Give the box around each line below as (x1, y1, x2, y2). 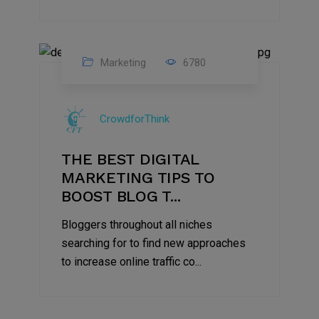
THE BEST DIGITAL (61, 150, 199, 168)
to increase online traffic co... (61, 254, 202, 268)
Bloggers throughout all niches (61, 217, 212, 231)
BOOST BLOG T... (61, 187, 181, 205)
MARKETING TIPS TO (61, 168, 215, 187)
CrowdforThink (100, 113, 169, 126)
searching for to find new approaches (61, 236, 246, 250)
